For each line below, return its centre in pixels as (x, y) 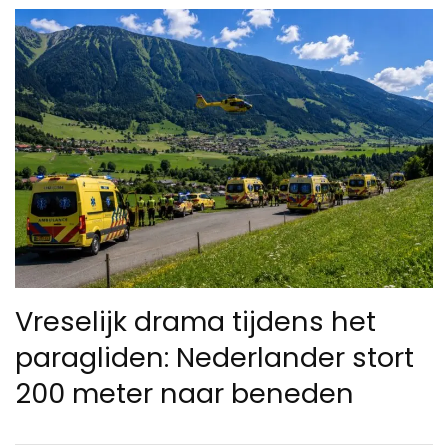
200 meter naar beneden (184, 393)
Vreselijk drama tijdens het (195, 321)
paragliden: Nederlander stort (214, 357)
